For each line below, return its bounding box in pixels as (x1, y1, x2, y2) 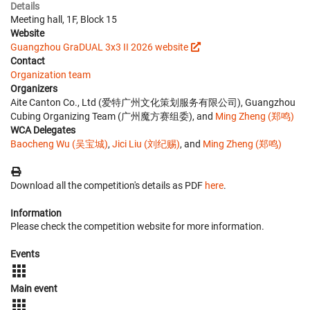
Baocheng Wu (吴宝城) (10, 138, 108, 149)
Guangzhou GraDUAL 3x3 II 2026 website (10, 42, 188, 53)
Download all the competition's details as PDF (10, 180, 205, 191)
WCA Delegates (10, 125, 75, 136)
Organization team (10, 69, 91, 80)
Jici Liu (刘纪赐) (112, 138, 180, 149)
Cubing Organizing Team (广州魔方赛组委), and (10, 111, 215, 122)
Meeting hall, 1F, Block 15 (10, 14, 117, 25)
